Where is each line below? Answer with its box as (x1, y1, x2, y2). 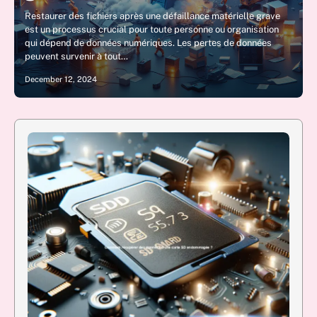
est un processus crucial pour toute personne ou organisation (25, 24, 279, 35)
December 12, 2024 (25, 74, 97, 84)
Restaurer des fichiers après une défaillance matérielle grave (25, 11, 280, 21)
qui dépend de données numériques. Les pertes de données (25, 38, 272, 48)
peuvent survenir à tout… (25, 51, 128, 62)
